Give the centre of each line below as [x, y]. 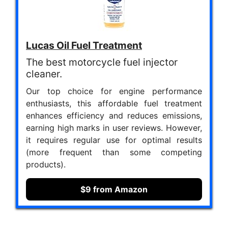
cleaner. [44, 74]
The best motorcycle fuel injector [102, 62]
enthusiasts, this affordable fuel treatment [114, 103]
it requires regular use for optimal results [114, 140]
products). [46, 164]
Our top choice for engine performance [114, 91]
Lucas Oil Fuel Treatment [84, 45]
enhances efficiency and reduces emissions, [114, 115]
